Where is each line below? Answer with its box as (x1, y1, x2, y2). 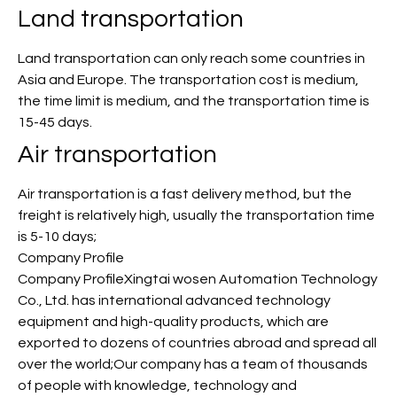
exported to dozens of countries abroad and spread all (18, 336, 377, 351)
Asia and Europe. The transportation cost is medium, (18, 73, 359, 88)
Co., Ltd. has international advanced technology (18, 293, 331, 308)
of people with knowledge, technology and (18, 378, 297, 393)
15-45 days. (18, 115, 92, 130)
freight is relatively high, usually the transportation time (18, 208, 375, 223)
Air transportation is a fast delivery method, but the (18, 187, 352, 202)
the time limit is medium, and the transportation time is (18, 94, 370, 109)
